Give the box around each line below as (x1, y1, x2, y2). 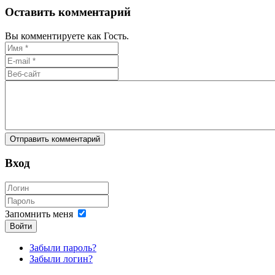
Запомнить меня (5, 209, 73, 220)
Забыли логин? (29, 254, 93, 265)
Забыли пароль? (29, 242, 96, 254)
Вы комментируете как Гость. (5, 30, 129, 41)
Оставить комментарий (5, 6, 131, 19)
